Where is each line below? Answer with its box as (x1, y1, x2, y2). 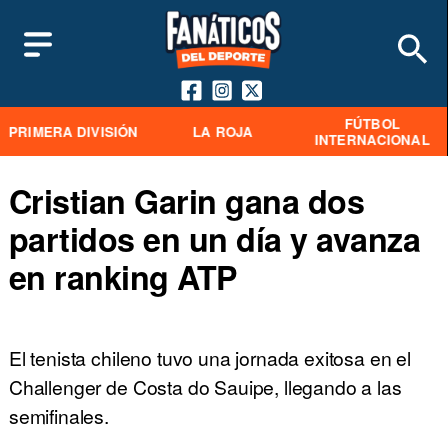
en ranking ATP (8, 253, 238, 300)
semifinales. (8, 402, 110, 430)
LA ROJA (192, 121, 253, 141)
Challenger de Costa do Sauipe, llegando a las (8, 373, 402, 401)
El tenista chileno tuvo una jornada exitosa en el (8, 344, 412, 372)
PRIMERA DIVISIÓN (8, 121, 138, 141)
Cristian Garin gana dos (8, 177, 365, 224)
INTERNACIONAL (314, 129, 430, 149)
